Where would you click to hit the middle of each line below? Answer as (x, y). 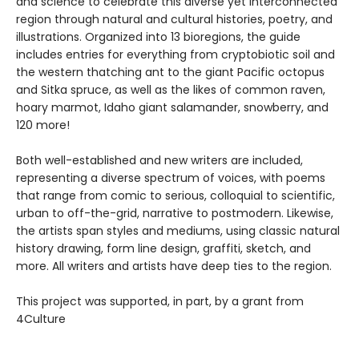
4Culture (41, 319)
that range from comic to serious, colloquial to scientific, (175, 196)
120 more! (43, 125)
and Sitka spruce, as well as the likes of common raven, (171, 90)
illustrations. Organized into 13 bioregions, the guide (158, 37)
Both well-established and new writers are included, (159, 160)
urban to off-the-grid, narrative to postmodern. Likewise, (175, 213)
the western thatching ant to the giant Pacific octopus (170, 72)
